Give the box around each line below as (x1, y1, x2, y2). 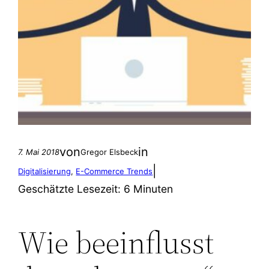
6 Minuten (121, 183, 174, 195)
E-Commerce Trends (76, 166, 153, 176)
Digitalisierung (18, 166, 71, 176)
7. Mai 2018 (18, 147, 60, 157)
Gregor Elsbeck (80, 147, 139, 157)
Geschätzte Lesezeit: (18, 183, 121, 195)
